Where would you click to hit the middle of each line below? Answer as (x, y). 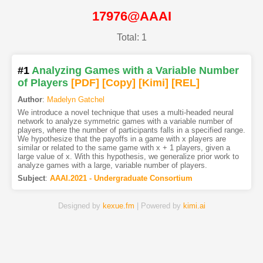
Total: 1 (131, 38)
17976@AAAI (131, 16)
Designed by (80, 206)
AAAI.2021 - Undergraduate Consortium (121, 178)
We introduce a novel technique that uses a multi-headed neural (125, 113)
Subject (31, 178)
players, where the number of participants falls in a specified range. (131, 130)
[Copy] (119, 83)
